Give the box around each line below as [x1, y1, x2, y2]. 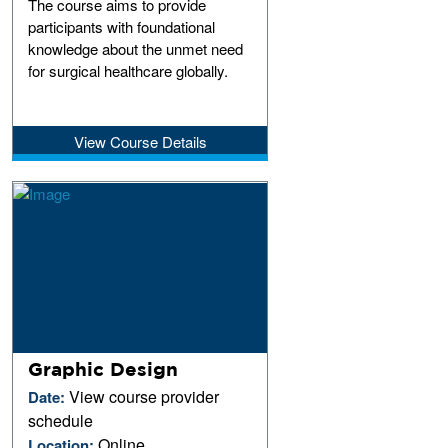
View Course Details [73, 130, 207, 152]
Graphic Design [28, 357, 179, 380]
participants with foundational [28, 15, 216, 37]
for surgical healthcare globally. [28, 59, 229, 81]
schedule [28, 408, 94, 432]
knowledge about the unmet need [28, 37, 244, 59]
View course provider [69, 384, 220, 408]
